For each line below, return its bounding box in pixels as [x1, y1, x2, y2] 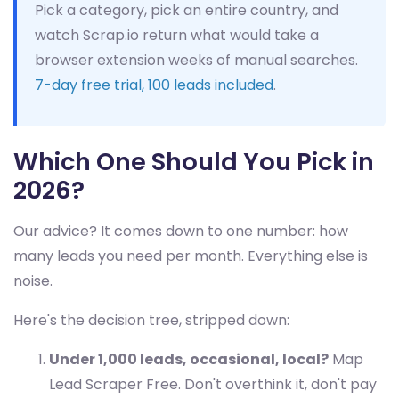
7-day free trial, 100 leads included [35, 75, 273, 95]
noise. [13, 271, 53, 291]
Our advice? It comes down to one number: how [13, 221, 348, 241]
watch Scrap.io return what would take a [35, 25, 319, 45]
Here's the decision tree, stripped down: [13, 310, 289, 330]
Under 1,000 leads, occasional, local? [49, 349, 329, 370]
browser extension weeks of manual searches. [35, 50, 358, 70]
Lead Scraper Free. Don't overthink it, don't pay [49, 374, 377, 395]
